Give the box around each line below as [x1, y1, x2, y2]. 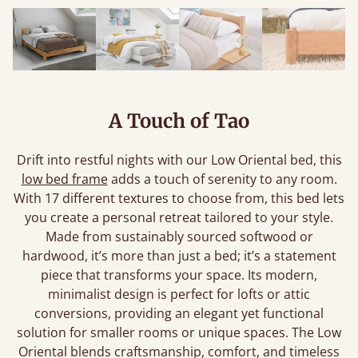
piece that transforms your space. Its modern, [41, 266, 317, 284]
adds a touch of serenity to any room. [107, 170, 337, 188]
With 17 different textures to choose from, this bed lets [14, 189, 344, 207]
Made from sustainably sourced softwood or [45, 228, 313, 245]
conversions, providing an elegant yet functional [34, 304, 324, 322]
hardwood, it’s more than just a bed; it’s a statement [22, 247, 336, 265]
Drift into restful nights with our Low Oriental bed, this [16, 151, 342, 169]
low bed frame [21, 170, 108, 188]
